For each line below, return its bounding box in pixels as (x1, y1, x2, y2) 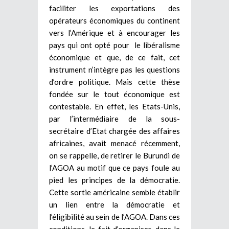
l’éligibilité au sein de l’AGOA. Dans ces (49, 212, 180, 221)
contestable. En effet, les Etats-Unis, (49, 101, 180, 111)
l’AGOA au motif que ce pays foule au (49, 163, 180, 172)
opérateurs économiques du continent (49, 15, 180, 25)
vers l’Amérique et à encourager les (49, 28, 180, 37)
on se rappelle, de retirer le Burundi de (49, 150, 180, 160)
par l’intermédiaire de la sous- (49, 113, 180, 123)
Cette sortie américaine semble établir (49, 187, 180, 197)
